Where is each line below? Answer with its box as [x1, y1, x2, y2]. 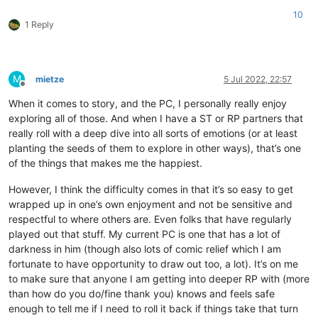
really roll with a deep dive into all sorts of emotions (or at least [9, 126, 297, 139]
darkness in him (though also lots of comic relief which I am [9, 242, 281, 255]
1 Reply [25, 18, 54, 30]
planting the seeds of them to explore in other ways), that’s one [9, 141, 301, 154]
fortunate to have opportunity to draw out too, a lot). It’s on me [9, 257, 298, 270]
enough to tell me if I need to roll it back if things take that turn [9, 302, 298, 314]
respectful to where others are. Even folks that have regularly [9, 212, 292, 225]
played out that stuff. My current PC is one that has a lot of [9, 227, 280, 240]
